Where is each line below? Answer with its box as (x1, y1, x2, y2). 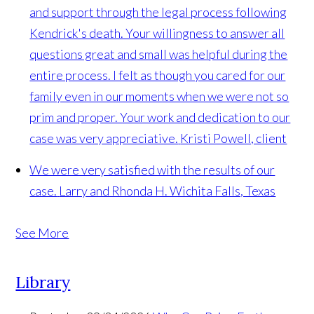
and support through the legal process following (29, 4, 287, 20)
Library (15, 272, 71, 293)
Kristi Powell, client (180, 130, 287, 146)
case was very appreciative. (29, 130, 179, 146)
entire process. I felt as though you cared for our (29, 67, 286, 83)
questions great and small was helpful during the (29, 46, 288, 62)
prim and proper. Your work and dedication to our (29, 109, 291, 125)
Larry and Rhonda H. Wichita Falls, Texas (59, 183, 276, 199)
